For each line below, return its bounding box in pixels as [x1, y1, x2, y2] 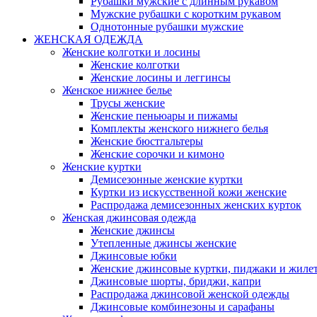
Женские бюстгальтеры [91, 135, 203, 147]
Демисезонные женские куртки [91, 173, 243, 185]
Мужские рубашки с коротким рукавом [91, 8, 281, 20]
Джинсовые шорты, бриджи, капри [91, 275, 261, 287]
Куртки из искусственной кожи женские [91, 186, 287, 198]
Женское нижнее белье [62, 84, 172, 96]
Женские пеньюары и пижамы [91, 110, 238, 122]
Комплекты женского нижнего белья [91, 122, 268, 134]
